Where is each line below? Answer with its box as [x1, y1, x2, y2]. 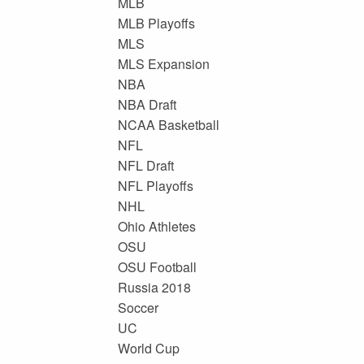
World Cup [117, 338, 180, 357]
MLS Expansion [117, 54, 210, 73]
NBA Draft [117, 94, 176, 114]
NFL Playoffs [117, 175, 193, 195]
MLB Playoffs [117, 13, 195, 32]
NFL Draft [117, 155, 174, 175]
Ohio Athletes [117, 216, 196, 236]
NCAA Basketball [117, 115, 219, 134]
